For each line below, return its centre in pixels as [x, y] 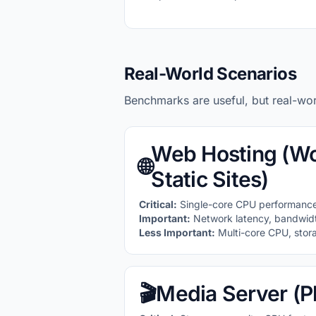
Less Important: [177, 232]
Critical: [158, 204]
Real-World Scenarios [210, 74]
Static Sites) [210, 179]
